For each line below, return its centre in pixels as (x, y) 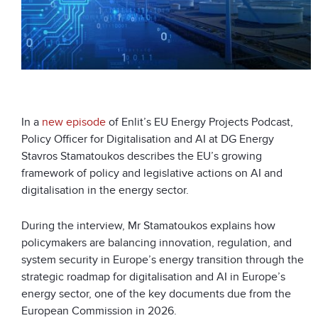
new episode (74, 122)
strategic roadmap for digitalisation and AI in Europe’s (153, 277)
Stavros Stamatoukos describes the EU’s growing (142, 157)
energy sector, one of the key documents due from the (156, 294)
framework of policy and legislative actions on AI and (152, 174)
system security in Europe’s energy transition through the (163, 260)
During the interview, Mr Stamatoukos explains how (148, 226)
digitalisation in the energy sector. (105, 191)
